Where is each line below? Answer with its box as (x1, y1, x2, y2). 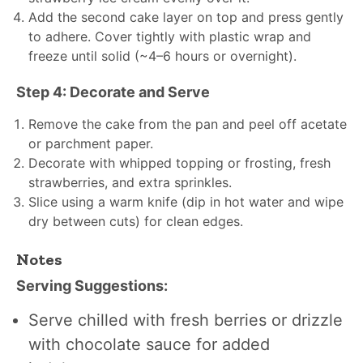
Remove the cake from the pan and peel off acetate (28, 116, 347, 132)
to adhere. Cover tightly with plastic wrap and (28, 28, 311, 45)
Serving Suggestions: (16, 277, 168, 294)
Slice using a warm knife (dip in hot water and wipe (28, 194, 344, 210)
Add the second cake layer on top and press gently (28, 9, 344, 25)
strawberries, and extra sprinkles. (28, 174, 232, 190)
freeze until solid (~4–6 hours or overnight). (28, 48, 297, 64)
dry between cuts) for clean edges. (28, 213, 243, 229)
